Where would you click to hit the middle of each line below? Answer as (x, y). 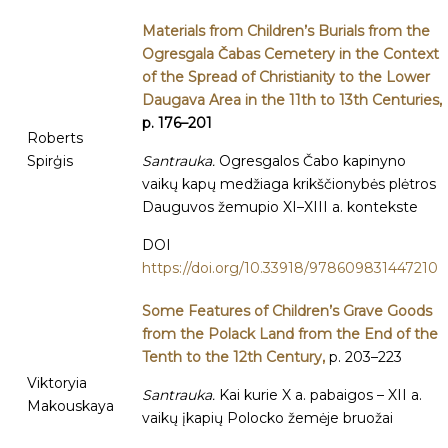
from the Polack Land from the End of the (290, 334)
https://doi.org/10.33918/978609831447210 (290, 268)
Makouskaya (70, 406)
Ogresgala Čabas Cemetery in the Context (290, 54)
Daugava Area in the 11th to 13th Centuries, (292, 100)
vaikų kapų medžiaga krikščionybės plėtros (289, 184)
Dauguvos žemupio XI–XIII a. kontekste (280, 207)
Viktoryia (57, 383)
